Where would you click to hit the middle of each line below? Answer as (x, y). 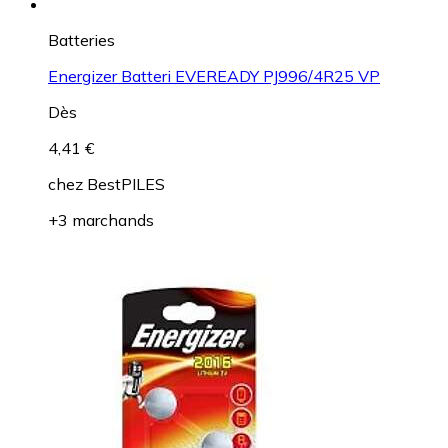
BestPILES (126, 184)
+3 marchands (101, 220)
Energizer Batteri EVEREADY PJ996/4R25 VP (214, 76)
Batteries (81, 40)
